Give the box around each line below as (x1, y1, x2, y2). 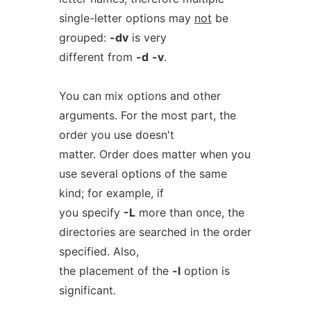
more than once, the (135, 205, 244, 219)
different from (58, 50, 136, 64)
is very (128, 31, 167, 44)
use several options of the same (58, 167, 227, 180)
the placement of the (58, 264, 172, 278)
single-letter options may (58, 11, 194, 25)
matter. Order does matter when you (58, 147, 251, 161)
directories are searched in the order (58, 225, 251, 239)
